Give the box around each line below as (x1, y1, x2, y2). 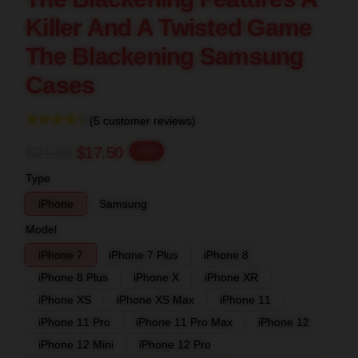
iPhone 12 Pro (139, 338, 211, 351)
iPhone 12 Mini (38, 338, 113, 351)
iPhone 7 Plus (109, 249, 178, 261)
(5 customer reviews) (89, 114, 196, 127)
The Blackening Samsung (26, 43, 304, 70)
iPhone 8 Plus (38, 271, 108, 284)
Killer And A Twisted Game (26, 14, 312, 41)
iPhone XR (205, 271, 258, 284)
